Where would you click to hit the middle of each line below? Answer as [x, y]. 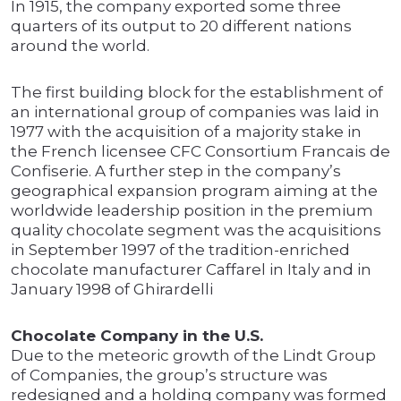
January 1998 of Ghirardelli [112, 290]
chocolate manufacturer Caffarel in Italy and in [191, 270]
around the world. [80, 46]
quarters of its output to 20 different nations [181, 26]
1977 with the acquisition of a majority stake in [186, 132]
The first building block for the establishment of [197, 93]
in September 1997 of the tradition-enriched [180, 250]
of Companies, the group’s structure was [169, 375]
